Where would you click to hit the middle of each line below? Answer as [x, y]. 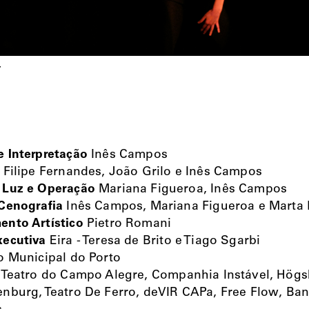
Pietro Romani [127, 224]
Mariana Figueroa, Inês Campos [191, 189]
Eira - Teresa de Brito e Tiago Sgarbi [153, 241]
